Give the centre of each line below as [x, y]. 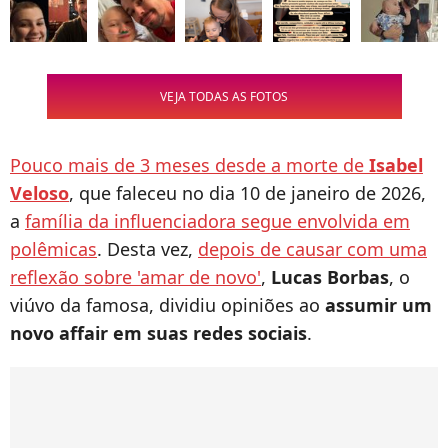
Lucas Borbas [330, 277]
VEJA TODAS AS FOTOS [224, 97]
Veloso [39, 193]
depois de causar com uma [312, 249]
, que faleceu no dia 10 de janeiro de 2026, [247, 193]
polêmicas [53, 249]
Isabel [396, 165]
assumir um [378, 305]
